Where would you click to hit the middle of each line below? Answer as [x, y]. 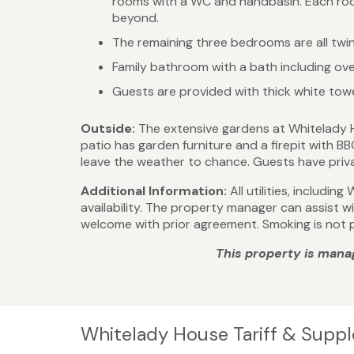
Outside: [109, 129]
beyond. [136, 18]
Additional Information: [155, 191]
